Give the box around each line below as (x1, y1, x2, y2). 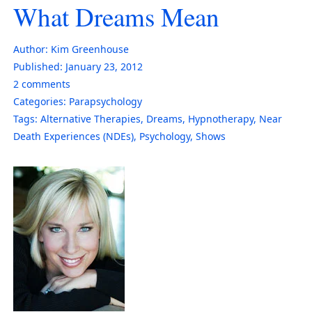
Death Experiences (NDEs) (13, 129, 134, 143)
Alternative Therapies (40, 111, 141, 125)
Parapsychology (69, 94, 142, 108)
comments (19, 77, 70, 91)
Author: (13, 42, 48, 56)
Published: (13, 59, 63, 73)
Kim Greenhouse (51, 42, 129, 56)
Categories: (13, 94, 66, 108)
